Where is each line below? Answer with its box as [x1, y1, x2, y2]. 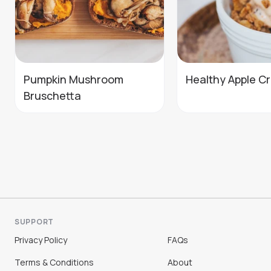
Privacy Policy [15, 234, 67, 246]
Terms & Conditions [15, 256, 94, 268]
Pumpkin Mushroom [24, 72, 123, 87]
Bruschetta [24, 88, 81, 103]
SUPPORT [15, 217, 54, 227]
